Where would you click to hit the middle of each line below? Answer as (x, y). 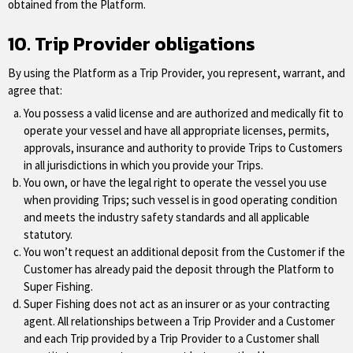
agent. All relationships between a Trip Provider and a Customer (179, 321)
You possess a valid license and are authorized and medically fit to (184, 113)
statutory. (48, 234)
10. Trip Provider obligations (132, 43)
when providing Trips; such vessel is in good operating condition (180, 200)
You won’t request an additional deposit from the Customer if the (184, 252)
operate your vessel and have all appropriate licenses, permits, (176, 130)
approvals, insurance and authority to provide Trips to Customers (183, 148)
